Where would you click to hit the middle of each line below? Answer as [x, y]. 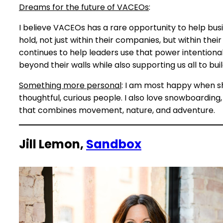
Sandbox [114, 144]
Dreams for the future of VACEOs [84, 7]
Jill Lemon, [53, 144]
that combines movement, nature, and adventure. [117, 111]
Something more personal [70, 86]
